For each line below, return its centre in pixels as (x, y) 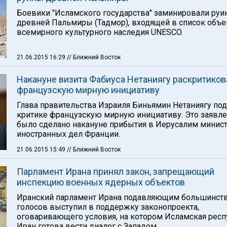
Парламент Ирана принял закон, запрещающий (116, 172)
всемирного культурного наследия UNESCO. (100, 32)
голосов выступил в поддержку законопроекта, (108, 207)
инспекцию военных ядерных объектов (101, 182)
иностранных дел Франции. (68, 134)
